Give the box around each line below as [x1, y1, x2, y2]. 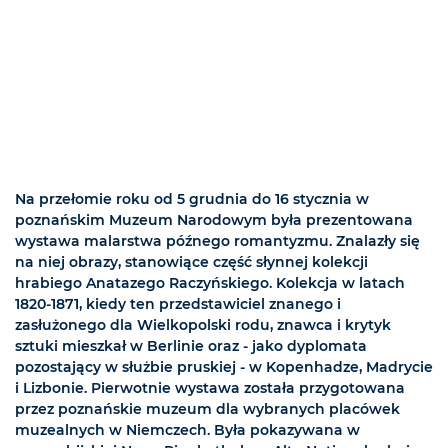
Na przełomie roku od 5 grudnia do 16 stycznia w [15, 190, 369, 209]
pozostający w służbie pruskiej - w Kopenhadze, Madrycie [15, 358, 433, 377]
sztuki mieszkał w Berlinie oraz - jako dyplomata [15, 337, 367, 356]
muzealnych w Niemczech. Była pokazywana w [15, 421, 360, 440]
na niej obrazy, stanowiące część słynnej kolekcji [15, 253, 368, 272]
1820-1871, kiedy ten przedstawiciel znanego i [15, 295, 341, 314]
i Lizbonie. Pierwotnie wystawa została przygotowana [15, 379, 405, 398]
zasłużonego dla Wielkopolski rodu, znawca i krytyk [15, 316, 391, 335]
